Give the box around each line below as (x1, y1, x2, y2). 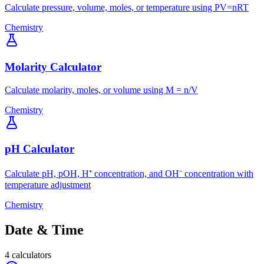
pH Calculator (5, 143, 74, 156)
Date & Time (5, 222, 84, 237)
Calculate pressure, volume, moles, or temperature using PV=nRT (5, 2, 249, 13)
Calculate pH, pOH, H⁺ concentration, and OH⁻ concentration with (5, 169, 253, 179)
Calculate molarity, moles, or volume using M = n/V (5, 84, 198, 95)
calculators (12, 249, 51, 260)
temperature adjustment (5, 180, 91, 190)
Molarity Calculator (5, 60, 101, 73)
